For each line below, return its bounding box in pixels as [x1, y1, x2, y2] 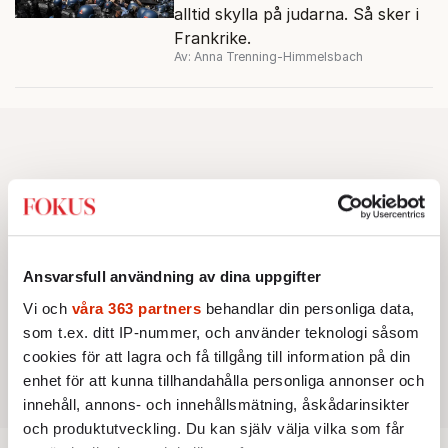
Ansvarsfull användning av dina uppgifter [23, 268, 321, 286]
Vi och [23, 299, 72, 317]
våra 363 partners [71, 299, 201, 317]
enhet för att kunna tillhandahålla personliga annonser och [23, 371, 424, 389]
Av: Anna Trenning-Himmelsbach [173, 48, 363, 64]
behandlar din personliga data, [201, 299, 415, 317]
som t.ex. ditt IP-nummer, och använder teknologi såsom [23, 323, 419, 341]
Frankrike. [173, 27, 251, 48]
